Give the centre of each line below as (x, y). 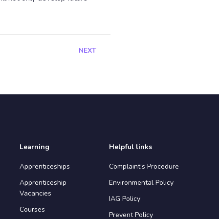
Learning (34, 147)
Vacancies (35, 193)
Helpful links (130, 147)
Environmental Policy (141, 183)
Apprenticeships (44, 166)
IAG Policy (124, 199)
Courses (32, 209)
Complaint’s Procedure (144, 166)
